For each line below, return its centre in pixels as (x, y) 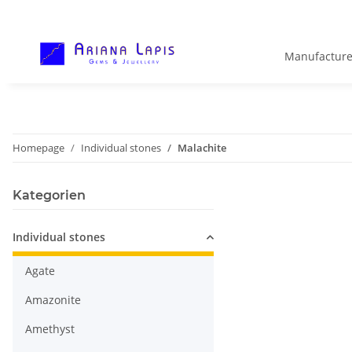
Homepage (38, 148)
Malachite (202, 148)
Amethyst (50, 329)
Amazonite (53, 300)
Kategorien (49, 196)
